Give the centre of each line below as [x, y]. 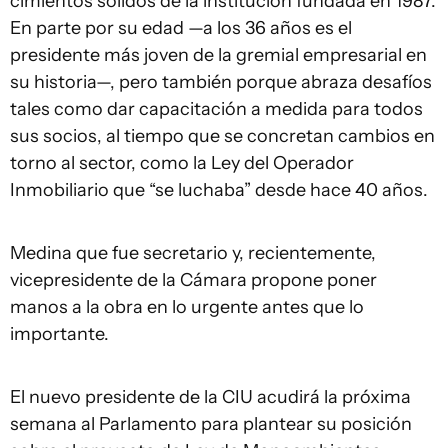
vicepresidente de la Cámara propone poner [193, 280]
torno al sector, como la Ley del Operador [182, 163]
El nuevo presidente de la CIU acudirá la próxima [210, 397]
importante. [59, 334]
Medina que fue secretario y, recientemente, [193, 253]
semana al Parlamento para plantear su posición [211, 424]
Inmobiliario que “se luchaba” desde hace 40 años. [219, 190]
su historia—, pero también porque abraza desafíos [221, 82]
